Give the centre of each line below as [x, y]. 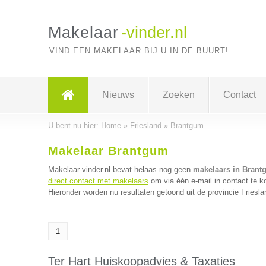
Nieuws [118, 95]
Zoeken [178, 95]
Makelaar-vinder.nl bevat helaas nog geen [120, 170]
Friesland [145, 126]
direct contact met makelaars [98, 181]
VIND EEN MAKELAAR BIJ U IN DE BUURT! [139, 51]
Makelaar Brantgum [108, 151]
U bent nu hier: [74, 126]
